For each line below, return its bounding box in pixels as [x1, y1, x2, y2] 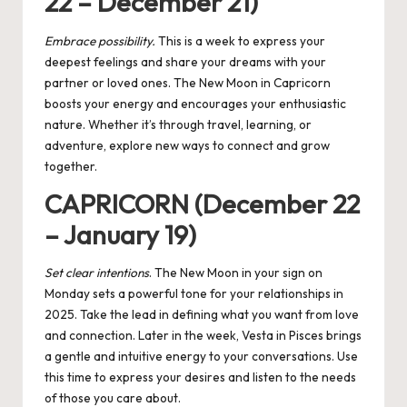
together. [45, 157, 97, 174]
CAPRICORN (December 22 [45, 186, 360, 220]
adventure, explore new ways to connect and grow [45, 136, 330, 154]
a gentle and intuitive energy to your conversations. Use [45, 348, 358, 365]
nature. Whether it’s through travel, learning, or [45, 115, 312, 133]
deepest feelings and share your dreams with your [45, 53, 326, 70]
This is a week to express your [155, 32, 325, 49]
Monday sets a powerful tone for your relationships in [45, 285, 343, 303]
